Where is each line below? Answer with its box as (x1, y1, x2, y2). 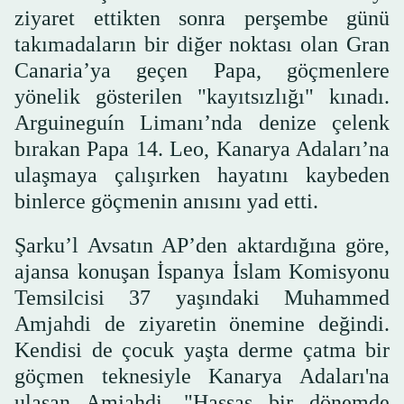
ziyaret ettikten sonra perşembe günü (14, 6, 390, 31)
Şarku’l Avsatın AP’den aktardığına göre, (14, 234, 390, 258)
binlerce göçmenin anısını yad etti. (14, 189, 318, 214)
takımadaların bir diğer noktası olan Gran (14, 32, 390, 57)
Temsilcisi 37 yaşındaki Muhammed (14, 286, 390, 310)
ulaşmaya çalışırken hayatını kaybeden (14, 163, 390, 188)
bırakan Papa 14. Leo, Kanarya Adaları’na (14, 137, 390, 161)
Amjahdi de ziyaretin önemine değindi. (14, 312, 390, 336)
